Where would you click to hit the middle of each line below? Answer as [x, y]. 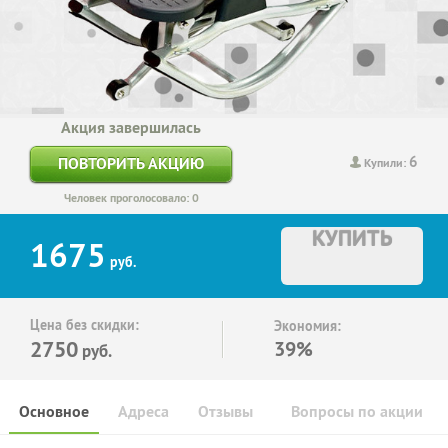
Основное [54, 411]
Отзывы [225, 411]
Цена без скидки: [84, 324]
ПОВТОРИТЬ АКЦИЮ [131, 163]
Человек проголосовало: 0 [131, 197]
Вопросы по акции [357, 411]
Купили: [386, 163]
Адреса [143, 411]
